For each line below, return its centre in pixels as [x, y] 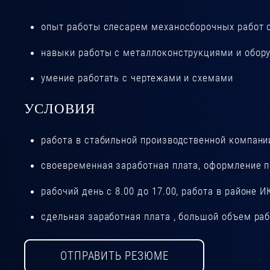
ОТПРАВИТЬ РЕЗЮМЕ [114, 256]
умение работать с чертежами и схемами [137, 78]
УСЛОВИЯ [60, 109]
